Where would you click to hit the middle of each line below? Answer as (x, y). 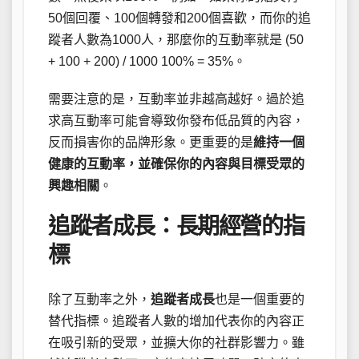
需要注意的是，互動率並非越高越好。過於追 (176, 99)
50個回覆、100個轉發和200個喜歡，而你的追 (179, 18)
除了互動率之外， (99, 299)
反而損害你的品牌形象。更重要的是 (151, 143)
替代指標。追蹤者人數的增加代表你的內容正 (176, 321)
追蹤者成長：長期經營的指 (176, 227)
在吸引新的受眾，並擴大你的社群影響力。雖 (176, 342)
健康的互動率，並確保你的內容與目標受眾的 (176, 164)
